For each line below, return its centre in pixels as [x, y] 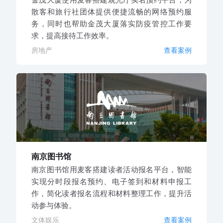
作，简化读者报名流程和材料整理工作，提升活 [111, 194]
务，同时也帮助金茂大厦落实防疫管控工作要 [111, 23]
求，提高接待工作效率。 [72, 35]
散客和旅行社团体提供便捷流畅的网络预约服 [111, 11]
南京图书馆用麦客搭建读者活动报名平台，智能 [111, 170]
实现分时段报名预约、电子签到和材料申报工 [111, 182]
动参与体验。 [54, 206]
